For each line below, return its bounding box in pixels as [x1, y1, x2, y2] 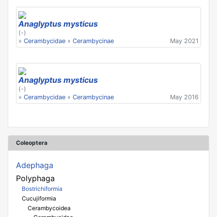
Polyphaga [16, 173, 55, 183]
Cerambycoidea [28, 204, 71, 212]
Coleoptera [16, 139, 47, 147]
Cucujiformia [22, 195, 56, 202]
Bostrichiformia [22, 185, 62, 192]
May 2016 [170, 93, 199, 101]
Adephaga [16, 160, 53, 170]
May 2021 [170, 37, 199, 45]
